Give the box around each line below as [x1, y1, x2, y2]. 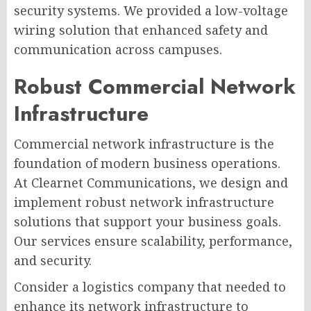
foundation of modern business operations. [14, 154, 280, 171]
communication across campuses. [14, 40, 222, 58]
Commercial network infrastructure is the [14, 135, 274, 152]
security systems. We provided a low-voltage [14, 1, 288, 19]
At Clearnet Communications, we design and [14, 174, 288, 191]
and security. [14, 251, 92, 269]
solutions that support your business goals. [14, 212, 281, 230]
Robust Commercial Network [14, 71, 296, 101]
